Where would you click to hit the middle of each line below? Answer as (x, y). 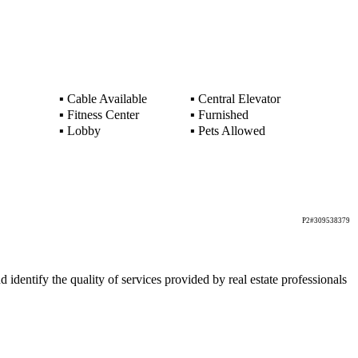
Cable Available (105, 99)
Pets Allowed (230, 131)
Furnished (221, 115)
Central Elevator (237, 99)
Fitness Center (101, 115)
